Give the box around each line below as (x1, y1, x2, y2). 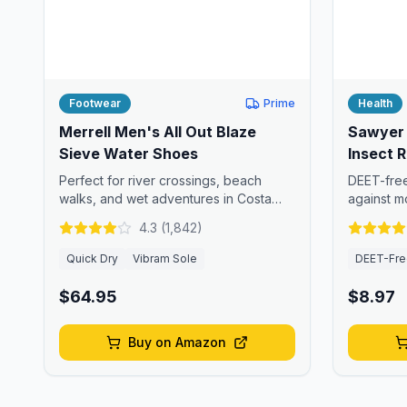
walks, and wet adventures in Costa (59, 191, 272, 206)
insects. (348, 209, 392, 224)
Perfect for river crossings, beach (59, 173, 262, 188)
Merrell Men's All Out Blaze (59, 123, 256, 141)
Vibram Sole (133, 252, 197, 265)
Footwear (69, 96, 121, 110)
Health (358, 96, 392, 110)
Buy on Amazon (128, 334, 226, 350)
